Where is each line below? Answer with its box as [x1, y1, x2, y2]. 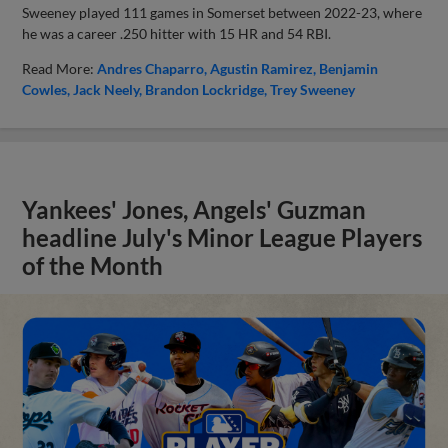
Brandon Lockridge [145, 80, 265, 98]
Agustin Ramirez [210, 59, 314, 77]
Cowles [22, 80, 68, 98]
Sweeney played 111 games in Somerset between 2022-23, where [22, 3, 423, 21]
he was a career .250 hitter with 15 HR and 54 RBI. [22, 24, 332, 42]
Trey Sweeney [270, 80, 356, 98]
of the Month [22, 251, 164, 280]
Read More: [22, 59, 98, 77]
